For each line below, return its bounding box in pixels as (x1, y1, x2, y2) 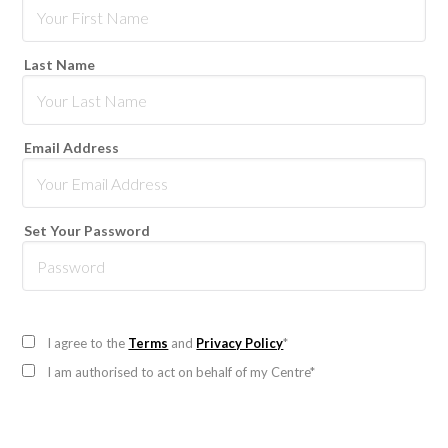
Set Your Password (24, 222, 151, 240)
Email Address (24, 139, 120, 157)
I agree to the (47, 335, 129, 352)
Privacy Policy (196, 335, 284, 352)
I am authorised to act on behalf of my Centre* (47, 364, 316, 381)
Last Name (24, 56, 96, 74)
